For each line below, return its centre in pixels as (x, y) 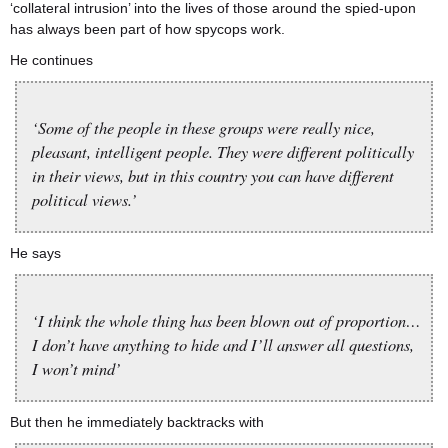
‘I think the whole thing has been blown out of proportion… (226, 320)
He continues (51, 60)
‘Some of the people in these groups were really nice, (203, 127)
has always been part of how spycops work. (147, 29)
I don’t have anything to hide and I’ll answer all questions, (223, 344)
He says (35, 253)
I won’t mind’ (76, 368)
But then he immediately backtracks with (137, 422)
